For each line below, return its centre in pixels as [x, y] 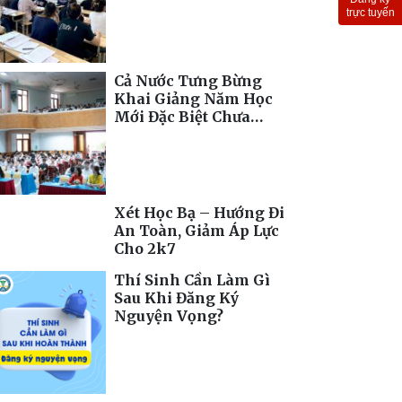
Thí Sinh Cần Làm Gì [192, 280]
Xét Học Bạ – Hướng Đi [199, 212]
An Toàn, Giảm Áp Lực [196, 230]
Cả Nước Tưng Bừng [188, 80]
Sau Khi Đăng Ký [176, 297]
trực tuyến [370, 13]
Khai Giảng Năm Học [193, 98]
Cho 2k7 [144, 248]
